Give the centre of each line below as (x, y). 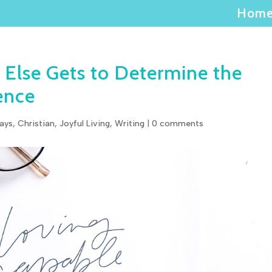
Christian (36, 124)
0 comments (178, 124)
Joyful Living (85, 124)
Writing (130, 124)
